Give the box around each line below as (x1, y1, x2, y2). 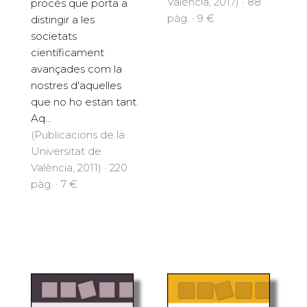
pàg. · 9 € (167, 12, 214, 25)
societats (31, 29, 77, 43)
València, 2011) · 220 (31, 161, 127, 175)
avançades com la (31, 62, 122, 76)
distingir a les (31, 13, 95, 27)
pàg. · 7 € (31, 177, 77, 191)
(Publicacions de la (31, 128, 125, 142)
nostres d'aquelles (31, 79, 121, 93)
